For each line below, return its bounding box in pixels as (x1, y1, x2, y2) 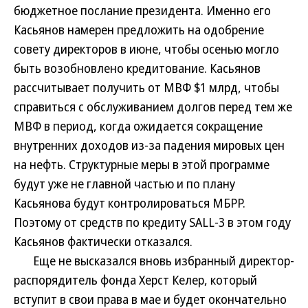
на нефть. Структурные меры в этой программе (14, 156, 269, 173)
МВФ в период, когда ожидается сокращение (14, 118, 263, 134)
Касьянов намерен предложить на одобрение (14, 21, 264, 38)
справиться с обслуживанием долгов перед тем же (14, 98, 292, 115)
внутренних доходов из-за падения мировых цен (14, 137, 285, 153)
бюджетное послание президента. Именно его (14, 2, 271, 19)
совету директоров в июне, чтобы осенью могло (14, 41, 279, 57)
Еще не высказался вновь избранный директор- (14, 252, 294, 269)
